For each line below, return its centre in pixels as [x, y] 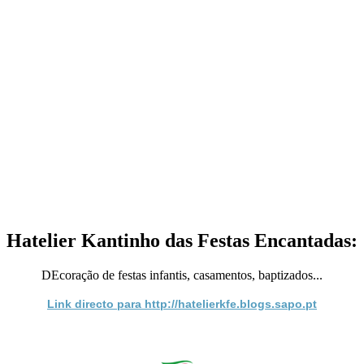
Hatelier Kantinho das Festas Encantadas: [182, 240]
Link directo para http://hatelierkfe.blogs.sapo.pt [182, 303]
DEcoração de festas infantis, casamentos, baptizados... [182, 275]
